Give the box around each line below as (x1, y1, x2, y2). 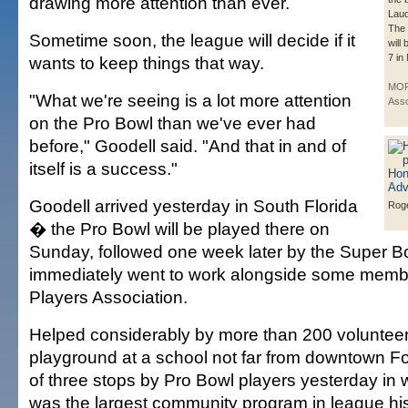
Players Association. (29, 287, 188, 307)
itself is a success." (29, 158, 178, 178)
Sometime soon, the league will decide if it (29, 30, 355, 50)
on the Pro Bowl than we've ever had (29, 113, 316, 133)
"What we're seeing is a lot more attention (29, 90, 352, 110)
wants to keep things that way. (29, 53, 264, 73)
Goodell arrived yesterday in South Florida (29, 196, 358, 216)
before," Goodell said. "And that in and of (29, 136, 346, 156)
